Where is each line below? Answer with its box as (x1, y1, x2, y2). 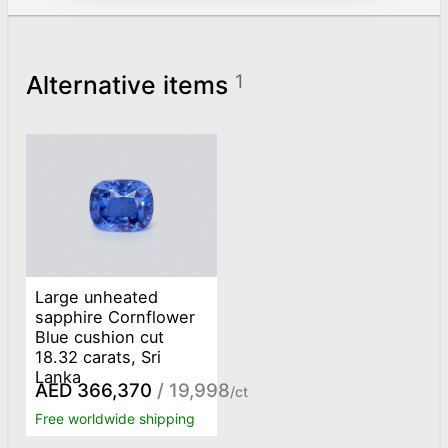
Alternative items (25, 70, 235, 101)
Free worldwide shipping (35, 409, 196, 427)
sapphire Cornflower (35, 306, 196, 327)
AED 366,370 (35, 379, 153, 403)
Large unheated (35, 286, 159, 307)
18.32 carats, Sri (35, 346, 162, 367)
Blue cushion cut (35, 326, 165, 347)
